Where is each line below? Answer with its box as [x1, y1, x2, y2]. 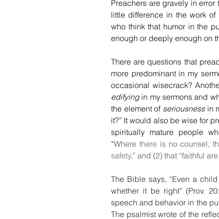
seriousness [163, 103, 205, 113]
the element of [111, 103, 163, 113]
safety [111, 150, 131, 160]
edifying [111, 91, 139, 102]
